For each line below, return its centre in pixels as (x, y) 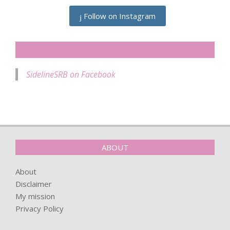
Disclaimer (34, 184)
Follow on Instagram (119, 16)
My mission (35, 196)
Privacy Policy (40, 209)
